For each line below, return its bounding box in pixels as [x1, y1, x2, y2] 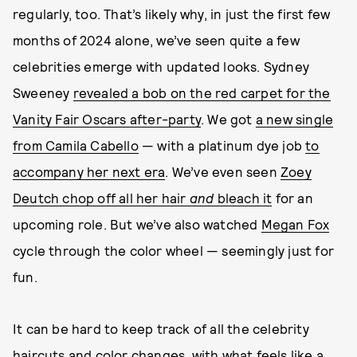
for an [272, 190, 313, 206]
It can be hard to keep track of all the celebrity [13, 320, 309, 336]
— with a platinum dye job [138, 137, 306, 153]
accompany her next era [13, 163, 166, 179]
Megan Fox [261, 216, 330, 232]
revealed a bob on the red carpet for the [73, 84, 331, 100]
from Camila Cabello [13, 137, 139, 153]
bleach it [214, 190, 273, 206]
